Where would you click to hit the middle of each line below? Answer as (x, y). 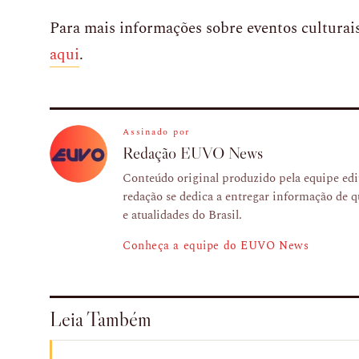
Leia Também (101, 319)
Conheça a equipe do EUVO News (216, 246)
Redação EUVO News (193, 153)
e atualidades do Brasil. (182, 215)
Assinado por (157, 132)
